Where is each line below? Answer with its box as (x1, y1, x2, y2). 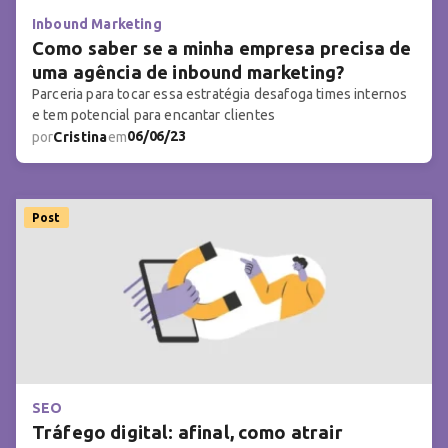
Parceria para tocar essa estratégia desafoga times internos (32, 86, 408, 103)
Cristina (53, 128, 108, 145)
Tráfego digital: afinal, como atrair (32, 422, 343, 443)
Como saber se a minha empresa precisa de (32, 38, 412, 59)
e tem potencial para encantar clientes (32, 107, 276, 124)
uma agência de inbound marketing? (32, 62, 345, 83)
